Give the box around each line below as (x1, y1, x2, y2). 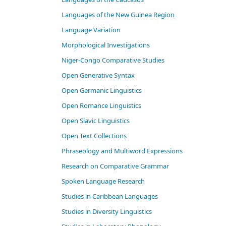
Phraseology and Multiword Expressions (62, 146, 183, 156)
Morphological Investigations (62, 40, 150, 50)
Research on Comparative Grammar (62, 161, 169, 171)
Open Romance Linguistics (62, 101, 141, 110)
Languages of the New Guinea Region (62, 10, 175, 20)
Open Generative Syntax (62, 71, 135, 80)
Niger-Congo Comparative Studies (62, 55, 164, 65)
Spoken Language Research (62, 177, 145, 186)
